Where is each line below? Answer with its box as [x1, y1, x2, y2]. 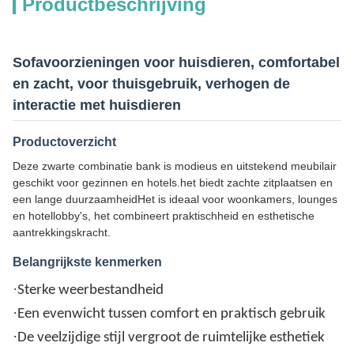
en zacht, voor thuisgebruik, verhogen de [13, 76, 290, 92]
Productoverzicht [13, 135, 116, 149]
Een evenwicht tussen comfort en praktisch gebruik [17, 307, 326, 322]
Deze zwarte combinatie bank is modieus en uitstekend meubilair [13, 160, 337, 172]
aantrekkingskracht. [13, 226, 111, 239]
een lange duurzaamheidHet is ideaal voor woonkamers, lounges [13, 193, 337, 205]
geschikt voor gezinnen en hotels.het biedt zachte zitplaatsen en [13, 176, 333, 189]
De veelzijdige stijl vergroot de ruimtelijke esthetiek [17, 330, 325, 345]
